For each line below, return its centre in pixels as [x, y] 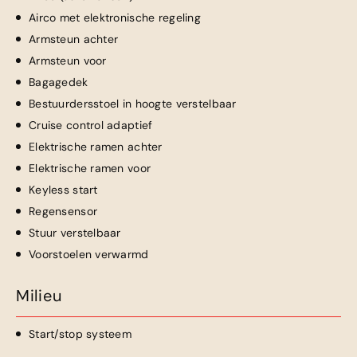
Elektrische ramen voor [90, 168]
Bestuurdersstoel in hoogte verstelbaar [133, 104]
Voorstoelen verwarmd [89, 254]
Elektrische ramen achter [96, 147]
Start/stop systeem [80, 334]
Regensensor [63, 211]
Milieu [39, 296]
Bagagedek [59, 82]
